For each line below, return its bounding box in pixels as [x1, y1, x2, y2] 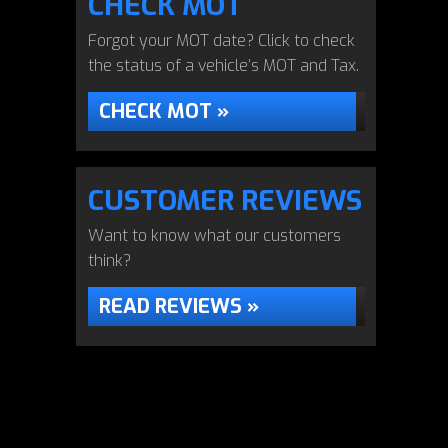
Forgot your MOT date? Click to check [88, 30, 355, 51]
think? [88, 250, 131, 271]
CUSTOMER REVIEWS [88, 182, 362, 219]
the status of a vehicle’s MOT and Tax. [88, 55, 359, 76]
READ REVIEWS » [99, 293, 259, 320]
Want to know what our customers [88, 225, 341, 246]
